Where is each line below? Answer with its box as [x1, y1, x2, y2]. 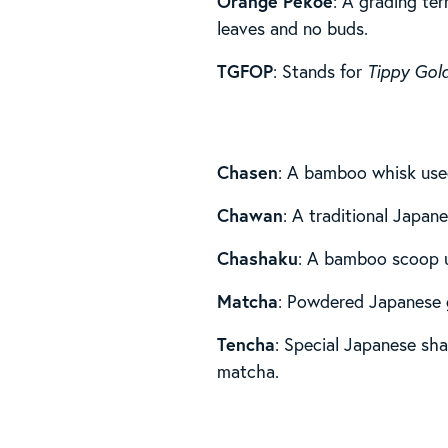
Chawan [217, 202, 284, 227]
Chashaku [217, 245, 299, 270]
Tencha [217, 331, 276, 356]
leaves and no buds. [217, 15, 369, 40]
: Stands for [273, 58, 368, 83]
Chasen [217, 159, 279, 184]
